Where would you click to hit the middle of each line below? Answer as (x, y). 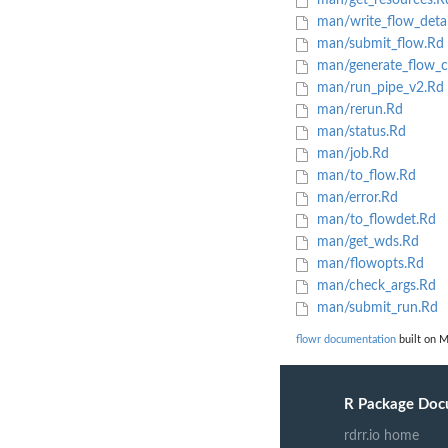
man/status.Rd (359, 132)
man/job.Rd (350, 154)
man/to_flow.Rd (364, 176)
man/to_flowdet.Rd (374, 220)
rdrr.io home (382, 435)
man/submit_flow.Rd (378, 44)
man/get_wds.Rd (365, 242)
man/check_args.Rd (374, 286)
